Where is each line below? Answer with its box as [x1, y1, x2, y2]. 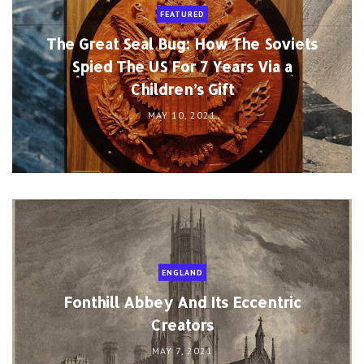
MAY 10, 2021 [148, 109, 216, 122]
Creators [150, 314, 214, 334]
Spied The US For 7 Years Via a [71, 57, 292, 76]
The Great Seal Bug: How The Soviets [46, 34, 318, 54]
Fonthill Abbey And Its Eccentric [63, 292, 301, 311]
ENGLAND [161, 266, 203, 278]
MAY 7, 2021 [151, 344, 213, 357]
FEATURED [159, 8, 205, 19]
